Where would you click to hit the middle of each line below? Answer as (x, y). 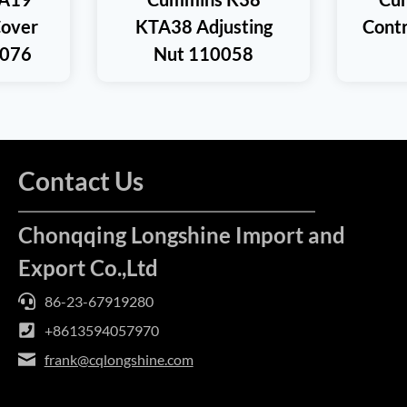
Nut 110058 (203, 53)
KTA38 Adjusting (203, 26)
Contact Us (80, 181)
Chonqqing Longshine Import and (181, 235)
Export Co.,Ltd (88, 268)
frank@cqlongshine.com (119, 359)
